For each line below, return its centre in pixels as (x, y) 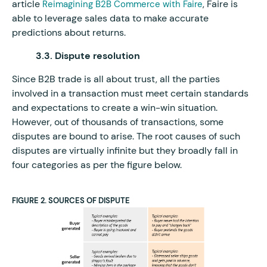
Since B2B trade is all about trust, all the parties (116, 79)
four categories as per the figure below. (97, 164)
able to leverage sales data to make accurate (110, 18)
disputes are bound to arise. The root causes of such (126, 136)
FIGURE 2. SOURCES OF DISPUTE (71, 200)
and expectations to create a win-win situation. (115, 107)
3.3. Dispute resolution (88, 55)
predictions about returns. (69, 32)
